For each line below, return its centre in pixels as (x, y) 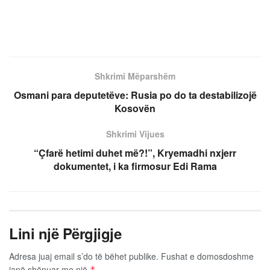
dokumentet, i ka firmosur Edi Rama (135, 166)
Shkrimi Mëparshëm (135, 76)
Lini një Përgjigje (65, 233)
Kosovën (135, 108)
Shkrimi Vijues (135, 133)
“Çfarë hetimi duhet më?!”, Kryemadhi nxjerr (135, 152)
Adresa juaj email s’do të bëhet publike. (84, 256)
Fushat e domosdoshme (207, 256)
